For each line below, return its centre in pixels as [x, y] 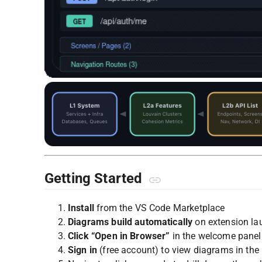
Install [81, 208]
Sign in [83, 250]
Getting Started [95, 179]
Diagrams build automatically [130, 222]
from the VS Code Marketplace [160, 208]
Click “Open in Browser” [119, 236]
